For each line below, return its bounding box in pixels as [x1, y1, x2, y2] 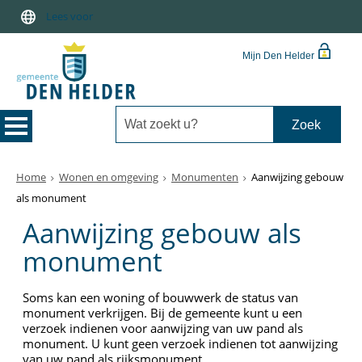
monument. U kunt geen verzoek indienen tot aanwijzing [23, 335, 339, 352]
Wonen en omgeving [59, 170, 158, 184]
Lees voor [45, 9, 93, 23]
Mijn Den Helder [242, 50, 314, 62]
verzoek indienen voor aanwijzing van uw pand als [23, 320, 304, 337]
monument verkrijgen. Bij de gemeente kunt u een [23, 305, 303, 322]
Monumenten [171, 170, 238, 184]
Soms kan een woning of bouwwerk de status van [23, 289, 299, 306]
